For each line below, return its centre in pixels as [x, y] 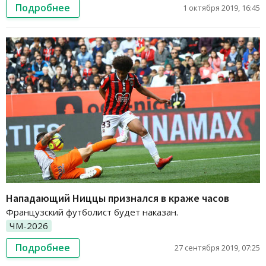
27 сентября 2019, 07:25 [217, 248]
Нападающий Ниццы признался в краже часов [118, 198]
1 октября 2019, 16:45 [221, 7]
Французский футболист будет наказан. [92, 212]
